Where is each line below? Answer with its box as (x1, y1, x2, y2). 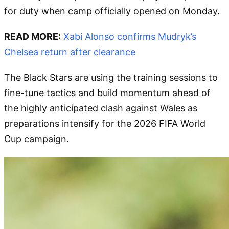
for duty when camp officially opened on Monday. (4, 5, 220, 16)
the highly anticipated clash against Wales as (4, 102, 197, 113)
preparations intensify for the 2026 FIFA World (4, 118, 205, 129)
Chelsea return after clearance (4, 46, 135, 57)
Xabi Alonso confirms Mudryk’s (63, 31, 196, 42)
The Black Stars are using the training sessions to (4, 72, 218, 83)
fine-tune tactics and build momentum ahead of (4, 87, 211, 98)
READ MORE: (4, 31, 61, 42)
